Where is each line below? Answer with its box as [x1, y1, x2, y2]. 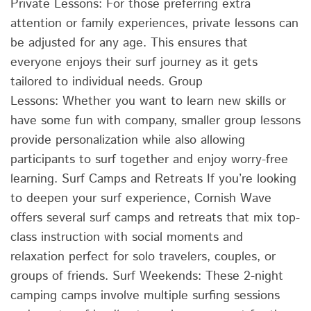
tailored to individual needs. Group [10, 72, 203, 91]
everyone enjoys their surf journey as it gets [10, 53, 258, 72]
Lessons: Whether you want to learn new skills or [10, 92, 286, 110]
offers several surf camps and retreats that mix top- [10, 208, 300, 227]
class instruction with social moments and [10, 228, 243, 246]
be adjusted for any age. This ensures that [10, 33, 248, 52]
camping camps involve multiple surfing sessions [10, 286, 280, 305]
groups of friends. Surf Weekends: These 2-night [10, 267, 283, 285]
